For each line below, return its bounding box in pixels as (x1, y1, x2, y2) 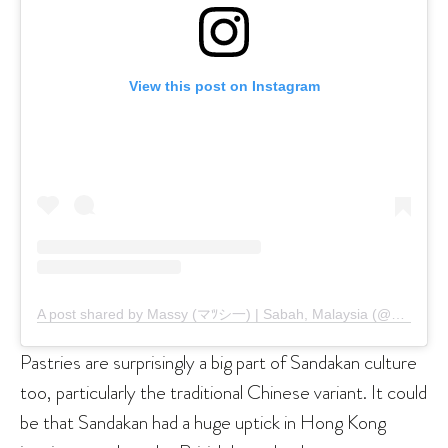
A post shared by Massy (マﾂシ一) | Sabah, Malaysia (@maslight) (391, 306, 405, 323)
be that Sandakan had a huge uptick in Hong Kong (20, 408, 386, 437)
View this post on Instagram (128, 78, 320, 95)
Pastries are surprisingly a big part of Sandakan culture (20, 348, 417, 377)
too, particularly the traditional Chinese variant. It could (20, 378, 427, 407)
